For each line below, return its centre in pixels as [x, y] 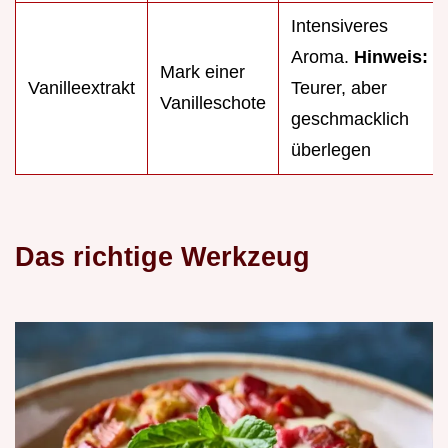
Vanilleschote [213, 102]
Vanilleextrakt [81, 87]
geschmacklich [350, 118]
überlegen [331, 149]
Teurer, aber [339, 87]
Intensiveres [339, 25]
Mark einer [202, 71]
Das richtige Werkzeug [162, 256]
